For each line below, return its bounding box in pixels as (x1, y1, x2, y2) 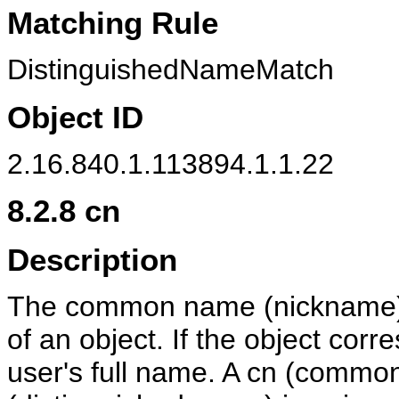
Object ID (7, 99, 143, 134)
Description (7, 241, 177, 277)
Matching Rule (7, 5, 218, 41)
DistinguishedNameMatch (7, 53, 334, 86)
